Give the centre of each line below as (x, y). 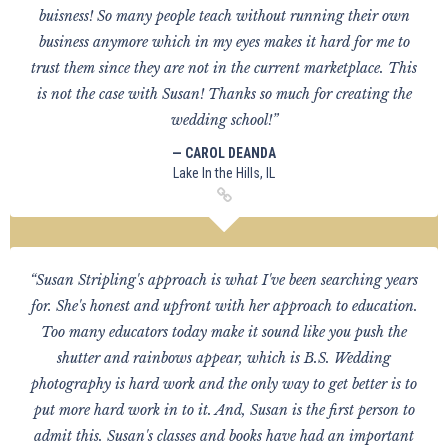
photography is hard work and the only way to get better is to (224, 384)
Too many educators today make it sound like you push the (224, 332)
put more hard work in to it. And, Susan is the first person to (224, 410)
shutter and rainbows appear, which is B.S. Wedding (224, 358)
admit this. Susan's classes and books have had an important (224, 436)
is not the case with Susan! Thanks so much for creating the (224, 94)
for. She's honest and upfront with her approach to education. (224, 306)
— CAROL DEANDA (224, 153)
